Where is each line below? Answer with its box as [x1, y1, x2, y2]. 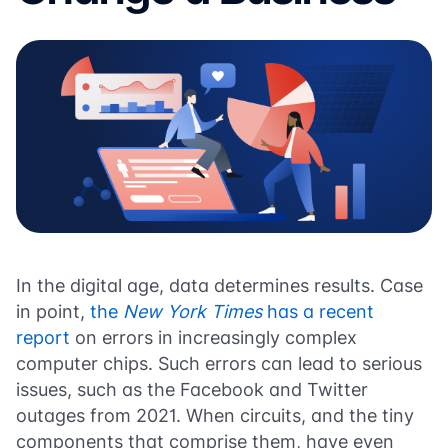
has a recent [267, 301, 374, 322]
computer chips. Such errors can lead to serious [16, 353, 422, 374]
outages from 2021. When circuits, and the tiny [16, 405, 414, 426]
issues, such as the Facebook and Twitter [16, 379, 368, 400]
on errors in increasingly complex [70, 327, 357, 348]
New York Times [123, 301, 267, 322]
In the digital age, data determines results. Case [16, 275, 423, 296]
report [16, 327, 70, 348]
